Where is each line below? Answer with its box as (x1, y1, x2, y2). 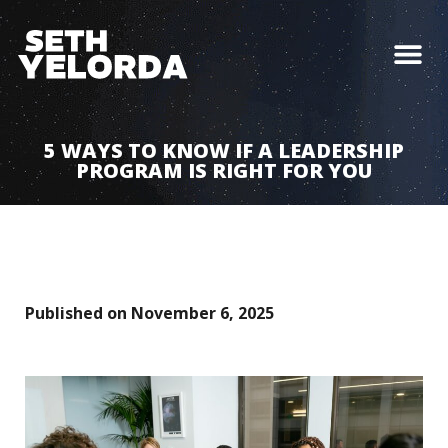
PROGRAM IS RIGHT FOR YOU (76, 157, 372, 184)
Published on (25, 302, 127, 324)
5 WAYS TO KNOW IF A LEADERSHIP (44, 137, 404, 164)
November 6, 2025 (131, 302, 274, 324)
